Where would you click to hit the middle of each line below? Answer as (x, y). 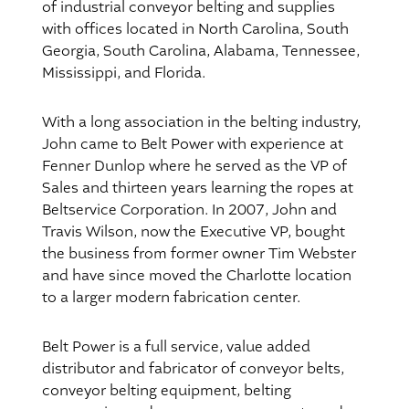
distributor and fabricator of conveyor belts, (193, 369)
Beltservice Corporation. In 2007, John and (189, 210)
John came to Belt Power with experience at (193, 145)
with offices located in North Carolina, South (195, 30)
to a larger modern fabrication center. (171, 298)
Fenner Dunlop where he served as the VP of (194, 167)
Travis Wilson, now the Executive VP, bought (194, 232)
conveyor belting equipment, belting (167, 391)
